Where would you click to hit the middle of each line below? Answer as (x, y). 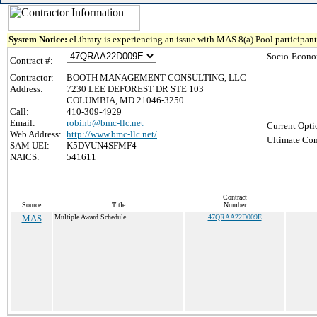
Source (31, 205)
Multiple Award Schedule (90, 217)
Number (235, 205)
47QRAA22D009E (235, 217)
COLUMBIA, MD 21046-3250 (125, 100)
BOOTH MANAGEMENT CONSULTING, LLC (156, 77)
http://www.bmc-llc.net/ (112, 134)
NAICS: (25, 157)
